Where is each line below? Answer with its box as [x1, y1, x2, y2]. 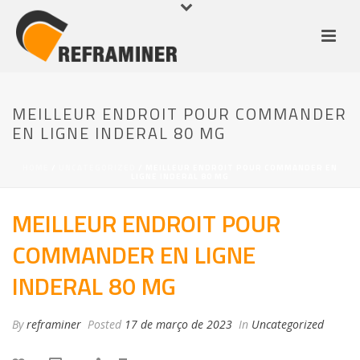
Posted [84, 317, 125, 332]
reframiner [27, 317, 81, 332]
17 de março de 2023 [125, 317, 232, 332]
